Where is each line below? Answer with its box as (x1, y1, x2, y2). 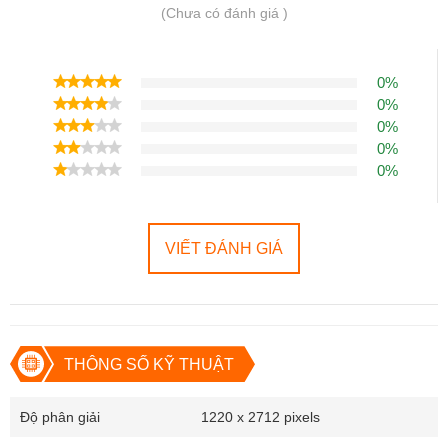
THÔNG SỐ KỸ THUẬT (63, 356, 234, 374)
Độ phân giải (20, 409, 100, 426)
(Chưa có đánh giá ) (160, 5, 288, 22)
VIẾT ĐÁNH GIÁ (165, 240, 283, 258)
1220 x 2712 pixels (201, 409, 320, 426)
